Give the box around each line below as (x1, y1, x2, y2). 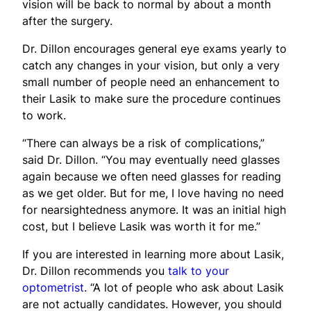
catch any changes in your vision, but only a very (22, 58, 280, 72)
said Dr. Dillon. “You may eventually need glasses (22, 152, 280, 167)
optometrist (22, 280, 84, 294)
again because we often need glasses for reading (22, 169, 281, 183)
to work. (22, 108, 66, 122)
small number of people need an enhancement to (22, 74, 280, 89)
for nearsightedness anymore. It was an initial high (22, 202, 286, 217)
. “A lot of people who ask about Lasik (84, 280, 284, 294)
